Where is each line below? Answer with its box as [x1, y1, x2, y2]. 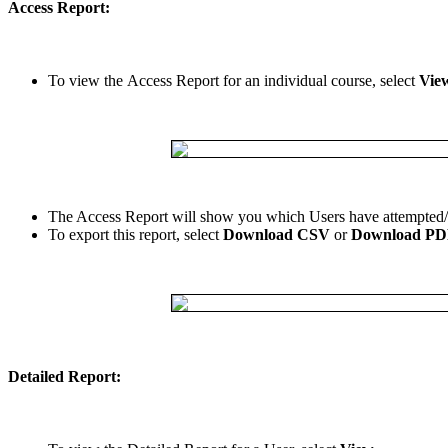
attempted [383, 208, 444, 226]
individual [264, 72, 327, 90]
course [331, 72, 372, 90]
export [69, 226, 109, 244]
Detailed [8, 367, 64, 385]
